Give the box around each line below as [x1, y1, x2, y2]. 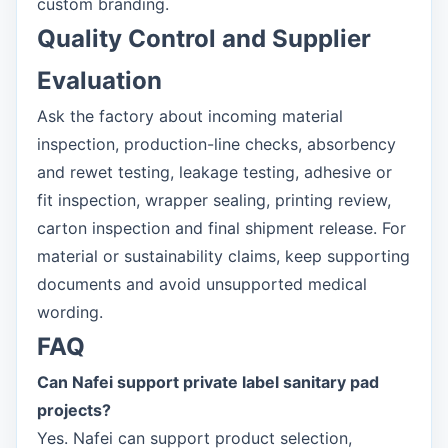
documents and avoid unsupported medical [37, 274, 367, 294]
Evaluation [37, 66, 162, 95]
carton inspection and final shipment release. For [37, 218, 406, 238]
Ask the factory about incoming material [37, 106, 343, 126]
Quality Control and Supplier [37, 24, 371, 53]
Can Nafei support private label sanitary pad [37, 372, 379, 392]
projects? [37, 400, 111, 420]
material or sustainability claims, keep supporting [37, 246, 410, 266]
